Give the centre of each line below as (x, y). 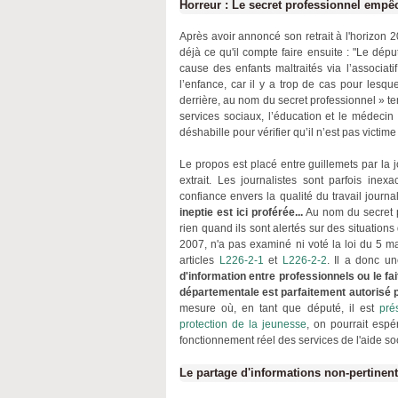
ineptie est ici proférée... (241, 212)
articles (199, 260)
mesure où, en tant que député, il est (279, 308)
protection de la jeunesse (243, 324)
